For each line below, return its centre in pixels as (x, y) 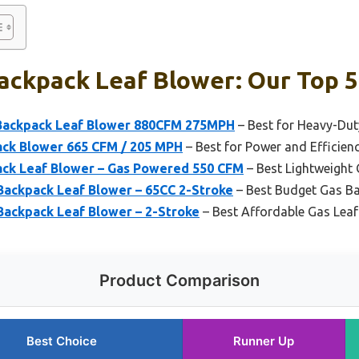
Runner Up (264, 341)
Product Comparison (179, 280)
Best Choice (62, 341)
